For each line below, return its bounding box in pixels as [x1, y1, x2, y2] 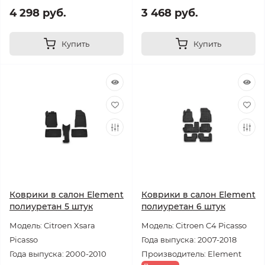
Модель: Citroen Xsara [9, 221, 95, 230]
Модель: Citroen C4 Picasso [141, 221, 247, 230]
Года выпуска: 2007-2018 [141, 235, 237, 244]
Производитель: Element [141, 249, 241, 258]
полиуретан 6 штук [141, 201, 225, 212]
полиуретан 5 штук [9, 201, 93, 212]
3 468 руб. [141, 7, 198, 20]
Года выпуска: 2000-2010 [9, 249, 106, 258]
